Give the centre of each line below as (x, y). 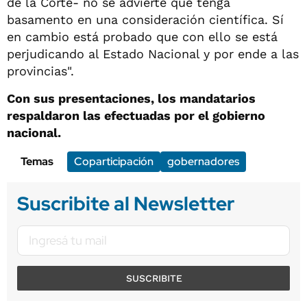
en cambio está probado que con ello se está (142, 36)
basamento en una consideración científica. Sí (145, 19)
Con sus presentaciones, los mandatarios (131, 98)
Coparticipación (114, 161)
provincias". (40, 71)
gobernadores (203, 161)
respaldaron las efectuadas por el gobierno (136, 115)
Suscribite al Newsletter (126, 203)
